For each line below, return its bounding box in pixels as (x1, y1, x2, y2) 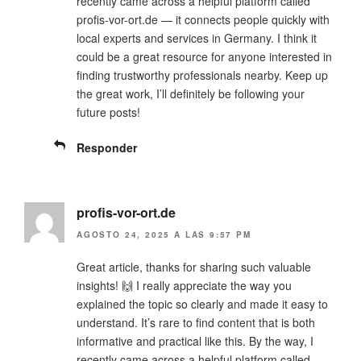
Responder (77, 139, 137, 156)
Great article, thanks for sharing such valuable (77, 259, 311, 276)
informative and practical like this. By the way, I (77, 333, 313, 350)
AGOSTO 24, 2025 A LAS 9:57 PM (77, 229, 251, 241)
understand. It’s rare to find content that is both (77, 314, 315, 331)
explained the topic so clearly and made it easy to (77, 296, 328, 313)
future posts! (77, 103, 140, 120)
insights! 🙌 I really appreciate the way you (77, 277, 292, 294)
